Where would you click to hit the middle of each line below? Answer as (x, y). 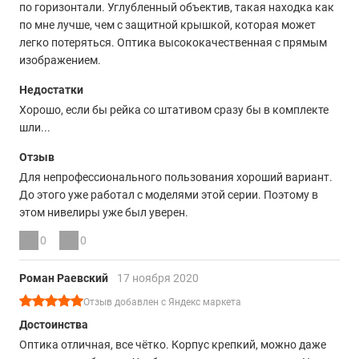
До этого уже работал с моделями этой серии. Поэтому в (169, 195)
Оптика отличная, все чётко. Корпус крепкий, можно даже (173, 345)
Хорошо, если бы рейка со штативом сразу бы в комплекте (174, 110)
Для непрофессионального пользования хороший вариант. (176, 177)
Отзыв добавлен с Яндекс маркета (162, 302)
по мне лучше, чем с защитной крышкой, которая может (167, 25)
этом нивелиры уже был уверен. (104, 212)
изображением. (60, 60)
